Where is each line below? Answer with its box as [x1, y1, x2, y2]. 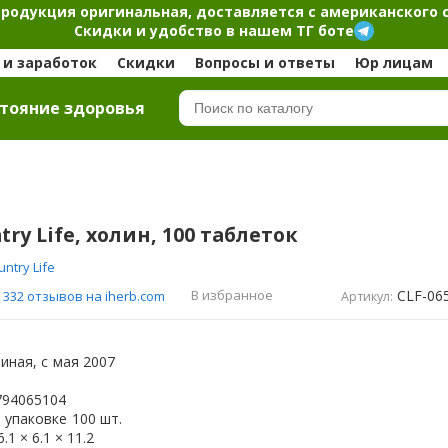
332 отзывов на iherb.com [2, 286, 165, 305]
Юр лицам [354, 53, 433, 73]
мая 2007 [52, 351, 115, 371]
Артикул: [341, 287, 394, 305]
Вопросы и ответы [194, 53, 335, 73]
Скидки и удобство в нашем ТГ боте [74, 20, 354, 40]
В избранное [191, 286, 274, 305]
